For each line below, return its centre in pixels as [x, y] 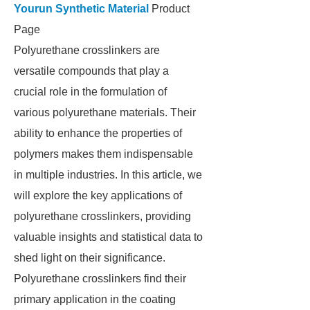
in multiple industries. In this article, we [108, 175]
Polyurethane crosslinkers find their [100, 279]
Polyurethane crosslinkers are [87, 50]
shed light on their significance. [90, 258]
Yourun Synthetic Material [81, 9]
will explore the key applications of [98, 195]
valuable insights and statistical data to [108, 237]
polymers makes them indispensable [103, 154]
